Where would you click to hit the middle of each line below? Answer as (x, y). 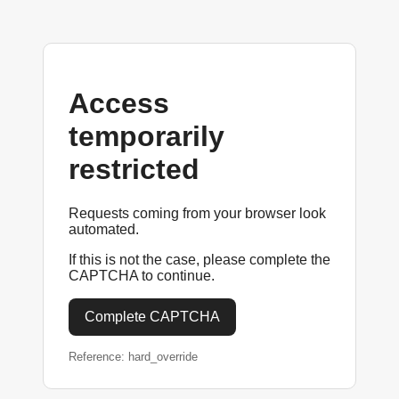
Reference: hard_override (133, 356)
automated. (104, 229)
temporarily (147, 137)
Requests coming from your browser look (197, 213)
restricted (134, 170)
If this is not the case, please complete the (199, 259)
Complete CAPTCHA (152, 316)
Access (119, 104)
